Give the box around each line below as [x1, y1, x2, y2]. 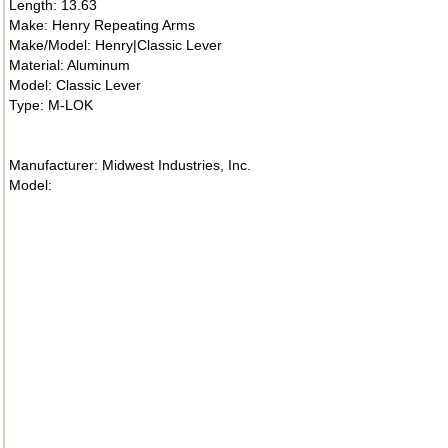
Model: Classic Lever [9, 77, 141, 93]
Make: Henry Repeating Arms [9, 17, 195, 33]
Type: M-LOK [9, 97, 93, 113]
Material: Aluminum [9, 57, 130, 73]
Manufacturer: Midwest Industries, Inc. [9, 157, 251, 173]
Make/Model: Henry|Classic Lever [9, 37, 222, 53]
